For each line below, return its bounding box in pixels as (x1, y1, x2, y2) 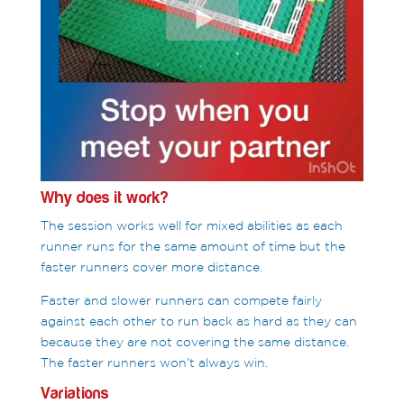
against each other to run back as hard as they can (40, 313, 357, 328)
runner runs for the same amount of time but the (40, 238, 345, 253)
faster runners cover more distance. (40, 259, 262, 274)
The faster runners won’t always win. (40, 354, 268, 370)
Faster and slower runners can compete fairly (40, 292, 322, 308)
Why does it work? (40, 188, 169, 207)
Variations (40, 384, 109, 402)
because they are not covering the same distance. (40, 334, 349, 349)
